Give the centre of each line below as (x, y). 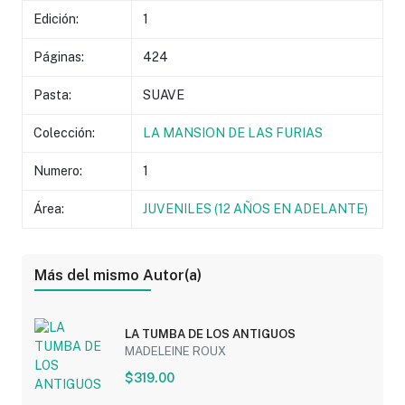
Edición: (57, 19)
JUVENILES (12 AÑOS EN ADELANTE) (256, 209)
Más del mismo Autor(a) (118, 275)
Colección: (65, 133)
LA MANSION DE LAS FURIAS (233, 133)
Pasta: (53, 95)
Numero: (58, 171)
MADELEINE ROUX (175, 351)
